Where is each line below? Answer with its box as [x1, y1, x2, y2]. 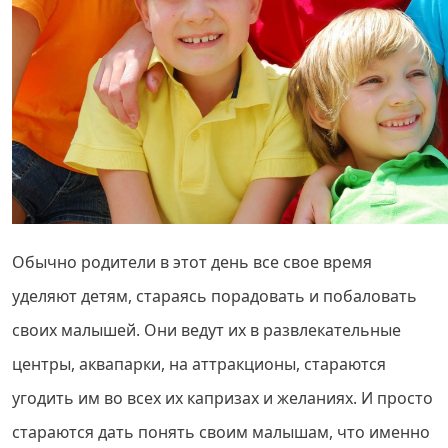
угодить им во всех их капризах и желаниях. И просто [12, 387, 433, 409]
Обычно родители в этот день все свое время [12, 251, 372, 273]
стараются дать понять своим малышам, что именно [12, 421, 430, 443]
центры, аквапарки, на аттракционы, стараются [12, 353, 386, 375]
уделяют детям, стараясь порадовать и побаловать [12, 285, 417, 307]
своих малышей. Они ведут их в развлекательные [12, 319, 401, 341]
